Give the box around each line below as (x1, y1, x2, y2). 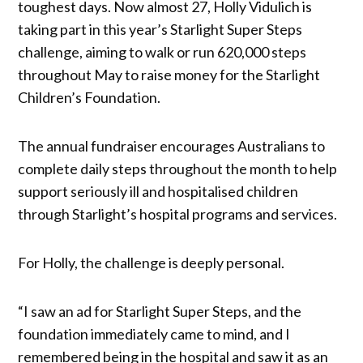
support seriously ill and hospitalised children (18, 181, 299, 200)
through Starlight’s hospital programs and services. (18, 204, 338, 223)
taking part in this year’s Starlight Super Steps (18, 19, 303, 38)
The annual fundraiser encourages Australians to (18, 136, 326, 155)
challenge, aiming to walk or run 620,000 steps (18, 42, 307, 61)
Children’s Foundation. (18, 88, 161, 106)
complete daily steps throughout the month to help (18, 159, 338, 177)
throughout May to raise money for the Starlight (18, 65, 321, 83)
